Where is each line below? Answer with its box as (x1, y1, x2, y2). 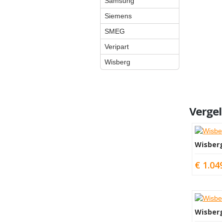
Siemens (105, 12, 132, 20)
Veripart (105, 43, 129, 51)
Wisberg (105, 58, 130, 66)
